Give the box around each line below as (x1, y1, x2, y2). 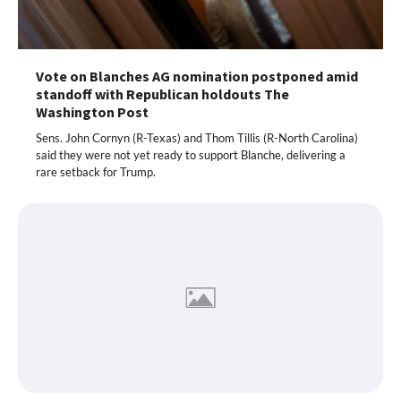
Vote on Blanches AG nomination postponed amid (36, 67, 358, 86)
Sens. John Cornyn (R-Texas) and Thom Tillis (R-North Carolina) (36, 131, 358, 146)
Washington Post (36, 103, 149, 122)
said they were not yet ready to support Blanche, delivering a (36, 148, 346, 163)
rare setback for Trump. (36, 165, 156, 180)
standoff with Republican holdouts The (36, 85, 289, 104)
